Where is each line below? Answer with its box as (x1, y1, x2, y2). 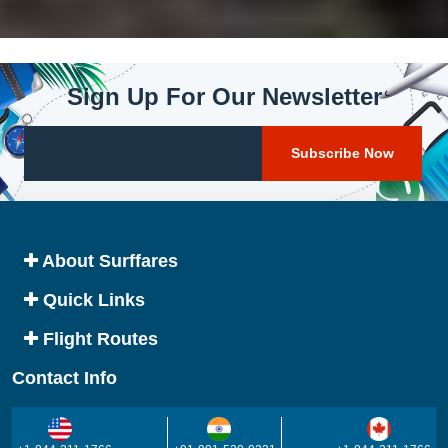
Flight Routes (38, 328, 158, 349)
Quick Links (38, 289, 145, 310)
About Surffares (38, 250, 178, 271)
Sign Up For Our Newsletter (66, 82, 382, 110)
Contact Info (12, 367, 117, 388)
